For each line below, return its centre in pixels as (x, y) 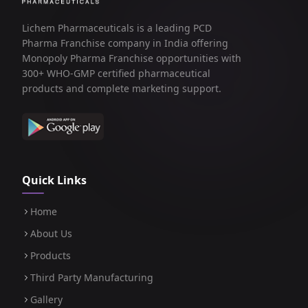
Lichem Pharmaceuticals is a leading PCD (117, 28)
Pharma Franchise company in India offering (125, 43)
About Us (51, 233)
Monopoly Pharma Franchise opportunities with (132, 58)
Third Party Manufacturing (92, 277)
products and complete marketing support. (122, 88)
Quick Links (54, 180)
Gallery (46, 299)
